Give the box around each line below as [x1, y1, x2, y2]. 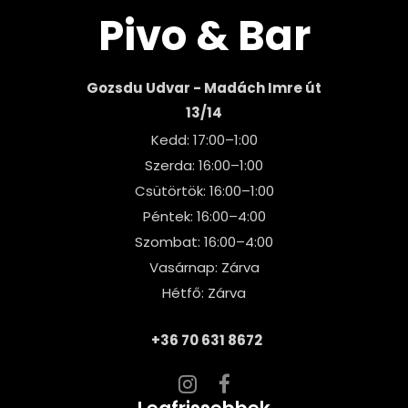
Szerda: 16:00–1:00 [145, 156, 263, 176]
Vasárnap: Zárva [148, 258, 260, 278]
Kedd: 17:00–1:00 [150, 130, 258, 150]
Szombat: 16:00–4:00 [135, 232, 273, 252]
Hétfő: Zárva [162, 283, 246, 303]
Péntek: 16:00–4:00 [142, 207, 266, 227]
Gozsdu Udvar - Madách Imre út [87, 78, 321, 98]
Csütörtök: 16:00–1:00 [134, 181, 274, 201]
